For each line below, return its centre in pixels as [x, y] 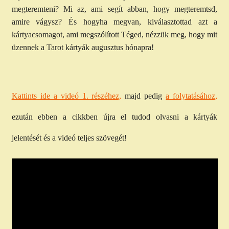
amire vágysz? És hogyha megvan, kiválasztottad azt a [114, 22]
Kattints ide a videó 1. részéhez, [66, 96]
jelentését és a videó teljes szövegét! [69, 138]
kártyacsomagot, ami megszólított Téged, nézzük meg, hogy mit [114, 35]
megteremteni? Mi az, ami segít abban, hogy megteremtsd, [114, 9]
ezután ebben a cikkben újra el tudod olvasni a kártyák [114, 117]
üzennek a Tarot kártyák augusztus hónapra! [83, 48]
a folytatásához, [192, 96]
